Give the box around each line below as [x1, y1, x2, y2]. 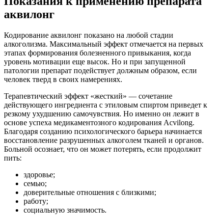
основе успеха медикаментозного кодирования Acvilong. [4, 118, 194, 127]
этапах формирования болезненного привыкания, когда [4, 48, 191, 57]
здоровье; [24, 170, 55, 179]
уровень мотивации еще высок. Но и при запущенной [4, 57, 186, 66]
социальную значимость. [24, 205, 107, 214]
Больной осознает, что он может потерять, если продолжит [4, 144, 201, 153]
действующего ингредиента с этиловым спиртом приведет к [4, 100, 207, 109]
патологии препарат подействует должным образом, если [4, 66, 197, 75]
